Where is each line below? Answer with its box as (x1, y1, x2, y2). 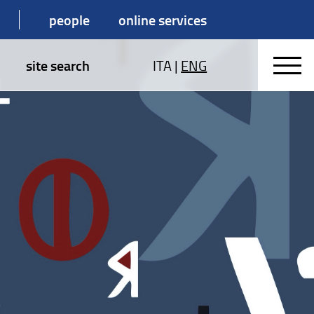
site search (25, 55, 90, 75)
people (48, 10, 90, 29)
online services (118, 10, 207, 29)
